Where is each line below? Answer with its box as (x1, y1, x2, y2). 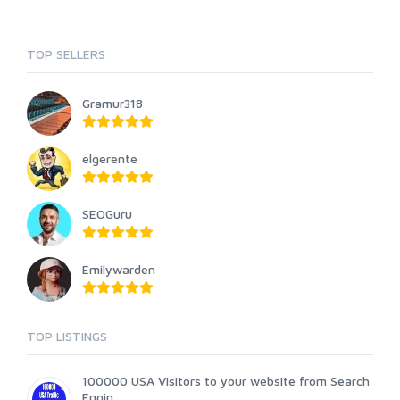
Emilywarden (82, 262, 155, 278)
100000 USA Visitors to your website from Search (82, 373, 370, 389)
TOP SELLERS (27, 46, 105, 62)
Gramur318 (82, 96, 143, 112)
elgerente (82, 151, 137, 167)
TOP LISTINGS (27, 329, 107, 345)
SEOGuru (82, 206, 132, 222)
